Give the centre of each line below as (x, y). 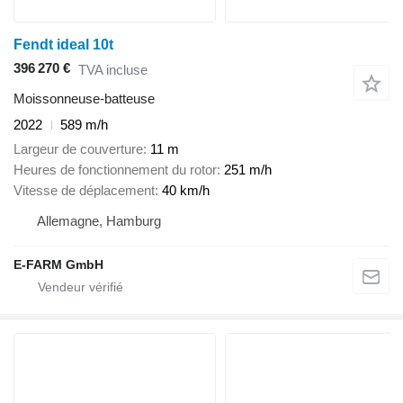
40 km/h (186, 190)
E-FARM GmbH (58, 264)
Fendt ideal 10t (63, 45)
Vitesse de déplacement (84, 190)
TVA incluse (113, 69)
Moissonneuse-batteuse (84, 99)
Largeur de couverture (78, 148)
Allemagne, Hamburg (99, 220)
